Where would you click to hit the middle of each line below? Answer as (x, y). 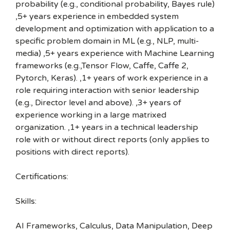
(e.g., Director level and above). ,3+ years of (98, 103)
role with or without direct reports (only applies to (112, 140)
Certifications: (42, 177)
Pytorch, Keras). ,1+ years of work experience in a (112, 78)
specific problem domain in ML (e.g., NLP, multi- (107, 41)
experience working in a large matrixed (91, 115)
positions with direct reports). (72, 152)
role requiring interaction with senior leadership (107, 90)
